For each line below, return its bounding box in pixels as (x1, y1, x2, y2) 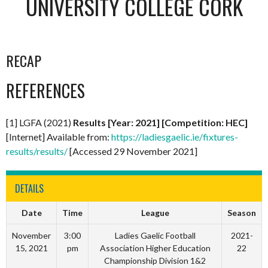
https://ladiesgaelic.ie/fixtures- (111, 130, 238, 142)
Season (227, 207, 256, 218)
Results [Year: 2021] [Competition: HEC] (73, 116, 248, 128)
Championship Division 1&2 (104, 255, 206, 266)
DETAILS (15, 181, 44, 196)
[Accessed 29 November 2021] (68, 145, 197, 157)
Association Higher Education (99, 242, 211, 253)
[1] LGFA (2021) (6, 116, 73, 128)
